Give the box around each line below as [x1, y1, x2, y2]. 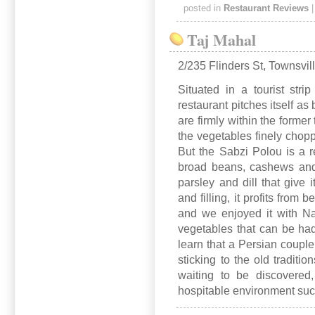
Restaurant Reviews [223, 3, 309, 13]
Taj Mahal [187, 27, 257, 51]
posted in [183, 3, 224, 13]
